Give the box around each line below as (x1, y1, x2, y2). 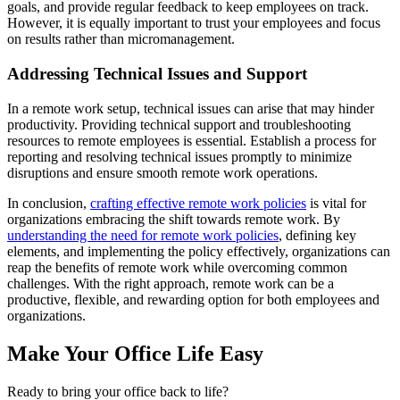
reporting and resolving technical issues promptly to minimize (7, 148, 352, 164)
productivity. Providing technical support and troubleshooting (7, 116, 351, 132)
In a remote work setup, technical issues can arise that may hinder (7, 100, 374, 116)
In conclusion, (7, 195, 90, 211)
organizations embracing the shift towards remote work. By (7, 211, 340, 227)
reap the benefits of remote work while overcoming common (7, 259, 347, 275)
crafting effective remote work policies (90, 195, 306, 211)
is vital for (306, 195, 366, 211)
